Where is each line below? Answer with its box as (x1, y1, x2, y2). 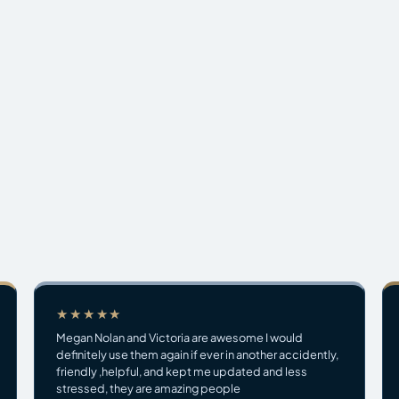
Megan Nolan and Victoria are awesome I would (56, 330, 304, 345)
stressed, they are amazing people (56, 380, 241, 395)
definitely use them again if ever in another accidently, (56, 346, 339, 362)
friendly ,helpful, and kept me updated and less (56, 363, 308, 379)
